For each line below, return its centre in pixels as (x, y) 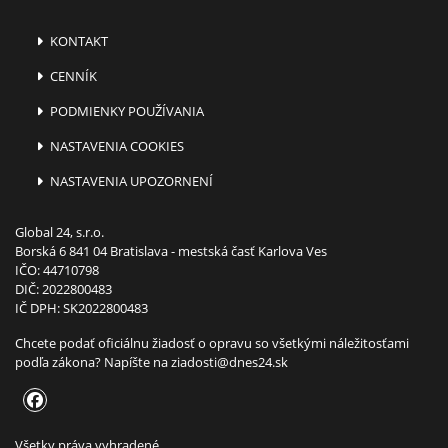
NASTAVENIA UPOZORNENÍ (130, 180)
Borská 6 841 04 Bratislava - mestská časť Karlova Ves (171, 250)
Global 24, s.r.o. (59, 231)
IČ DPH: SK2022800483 (81, 307)
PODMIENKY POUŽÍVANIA (126, 110)
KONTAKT (78, 40)
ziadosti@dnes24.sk (229, 361)
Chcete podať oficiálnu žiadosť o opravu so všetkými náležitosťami (212, 342)
